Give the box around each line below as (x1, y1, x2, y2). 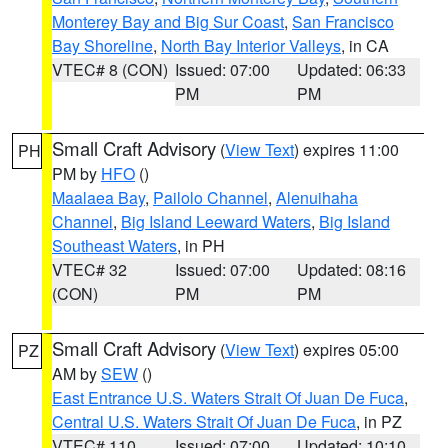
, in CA (341, 34, 389, 57)
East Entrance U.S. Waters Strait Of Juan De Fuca (52, 386, 404, 409)
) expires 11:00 (294, 138, 399, 161)
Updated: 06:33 (297, 58, 407, 81)
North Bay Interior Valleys (161, 34, 341, 57)
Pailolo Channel (153, 186, 268, 209)
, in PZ (356, 410, 402, 433)
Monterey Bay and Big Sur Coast (52, 10, 284, 33)
